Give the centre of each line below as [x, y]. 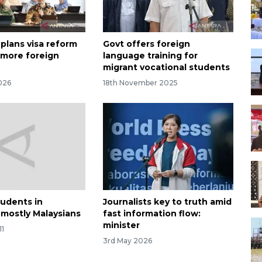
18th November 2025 [140, 82]
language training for [150, 56]
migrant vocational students [166, 68]
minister [121, 225]
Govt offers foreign [146, 44]
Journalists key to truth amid [167, 201]
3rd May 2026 [127, 240]
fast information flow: [151, 213]
